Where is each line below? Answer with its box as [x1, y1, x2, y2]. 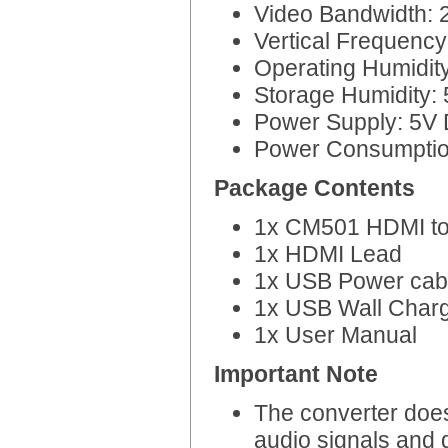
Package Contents [214, 175, 415, 201]
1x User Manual [254, 322, 417, 348]
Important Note [214, 361, 378, 387]
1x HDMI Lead [254, 241, 402, 267]
